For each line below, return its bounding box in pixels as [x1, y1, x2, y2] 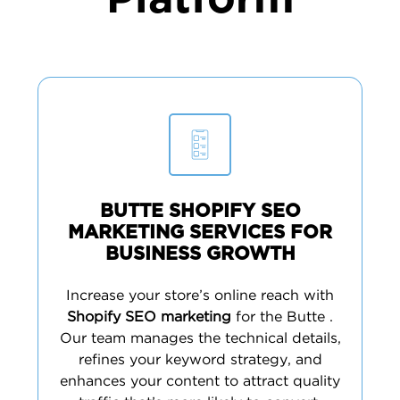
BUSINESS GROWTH [104, 245, 296, 263]
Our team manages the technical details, [59, 332, 341, 346]
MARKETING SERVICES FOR [68, 223, 332, 242]
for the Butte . [231, 311, 333, 324]
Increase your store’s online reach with [66, 289, 334, 303]
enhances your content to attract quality [60, 375, 340, 388]
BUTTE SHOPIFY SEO [99, 202, 301, 221]
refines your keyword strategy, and [78, 354, 322, 367]
